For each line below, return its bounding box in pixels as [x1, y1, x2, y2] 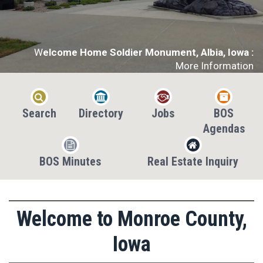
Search [22, 106, 56, 120]
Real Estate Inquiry [147, 154, 238, 168]
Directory [79, 106, 124, 120]
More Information [176, 60, 254, 72]
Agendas [203, 122, 245, 136]
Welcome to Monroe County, [16, 207, 247, 231]
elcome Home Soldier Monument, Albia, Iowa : [43, 46, 254, 58]
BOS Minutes [39, 154, 101, 168]
